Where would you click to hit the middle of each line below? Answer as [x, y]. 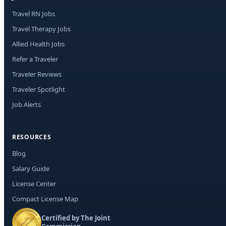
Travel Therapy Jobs [41, 29]
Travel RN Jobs [34, 14]
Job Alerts [26, 105]
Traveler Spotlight [39, 90]
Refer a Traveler [35, 59]
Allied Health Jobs [38, 44]
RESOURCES [32, 137]
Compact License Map [45, 199]
